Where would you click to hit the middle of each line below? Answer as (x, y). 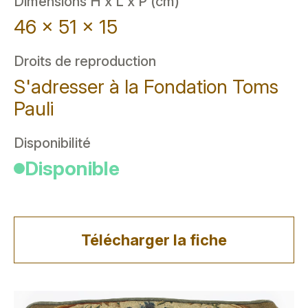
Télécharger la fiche (154, 240)
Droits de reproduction (85, 61)
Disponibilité (52, 143)
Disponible (72, 168)
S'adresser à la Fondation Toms (146, 87)
